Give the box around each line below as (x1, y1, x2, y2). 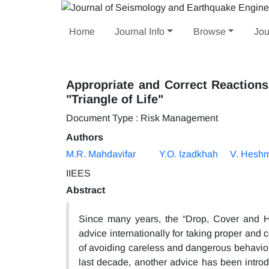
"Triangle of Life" (66, 92, 163, 106)
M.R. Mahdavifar (66, 148, 136, 159)
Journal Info (115, 26, 165, 37)
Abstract (66, 184, 105, 195)
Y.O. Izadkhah (159, 148, 218, 159)
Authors (66, 131, 103, 142)
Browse (193, 26, 226, 37)
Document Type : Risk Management (66, 112, 218, 123)
